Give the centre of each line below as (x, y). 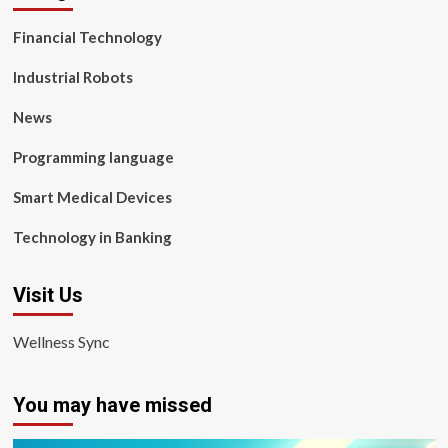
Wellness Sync (61, 341)
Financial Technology (87, 37)
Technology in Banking (92, 237)
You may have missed (112, 405)
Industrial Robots (72, 77)
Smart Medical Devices (92, 197)
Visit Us (47, 295)
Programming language (93, 157)
